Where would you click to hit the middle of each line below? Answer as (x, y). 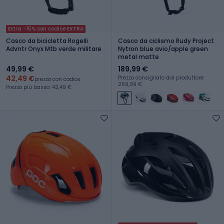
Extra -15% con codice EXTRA (46, 28)
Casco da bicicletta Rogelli (47, 40)
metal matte (138, 56)
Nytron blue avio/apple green (163, 48)
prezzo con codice (57, 79)
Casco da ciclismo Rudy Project (166, 40)
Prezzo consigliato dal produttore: (161, 77)
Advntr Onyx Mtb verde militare (54, 48)
